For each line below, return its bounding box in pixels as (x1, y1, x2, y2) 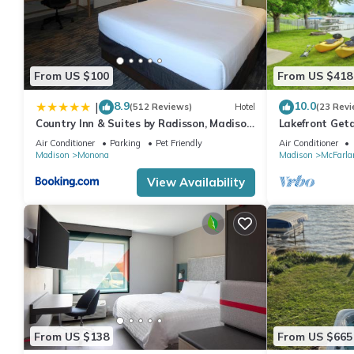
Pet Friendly (156, 137, 202, 149)
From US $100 (34, 69, 109, 84)
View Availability (146, 174, 245, 190)
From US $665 (277, 329, 352, 344)
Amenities (278, 130, 331, 144)
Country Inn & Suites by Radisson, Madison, (36, 116, 255, 130)
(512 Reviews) (130, 101, 192, 113)
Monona (77, 149, 109, 160)
